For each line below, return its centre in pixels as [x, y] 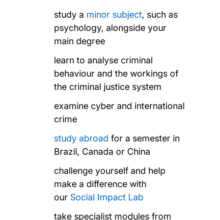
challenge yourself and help [110, 170]
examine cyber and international [120, 106]
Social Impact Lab [107, 197]
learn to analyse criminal [104, 60]
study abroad [82, 138]
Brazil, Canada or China [102, 151]
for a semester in [144, 138]
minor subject [114, 14]
